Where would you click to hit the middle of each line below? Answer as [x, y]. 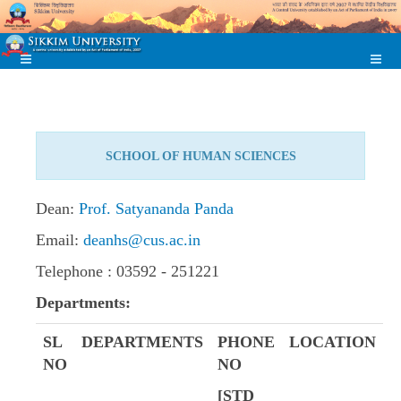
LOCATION [333, 341]
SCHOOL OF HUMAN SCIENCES [200, 156]
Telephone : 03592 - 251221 [128, 271]
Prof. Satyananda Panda [156, 208]
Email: [57, 239]
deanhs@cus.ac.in [142, 239]
